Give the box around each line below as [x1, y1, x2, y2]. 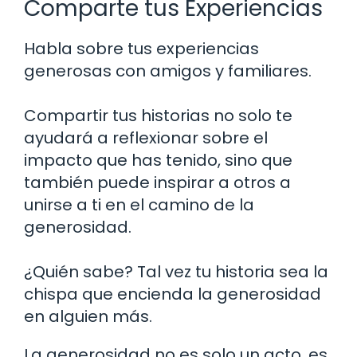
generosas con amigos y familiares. [24, 59, 312, 82]
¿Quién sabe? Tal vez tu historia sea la [24, 260, 328, 283]
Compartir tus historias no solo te [24, 104, 292, 127]
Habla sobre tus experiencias [24, 37, 259, 60]
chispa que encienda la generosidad [24, 282, 321, 305]
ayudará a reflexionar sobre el [24, 126, 268, 149]
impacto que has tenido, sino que [24, 148, 292, 171]
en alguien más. [24, 304, 152, 328]
